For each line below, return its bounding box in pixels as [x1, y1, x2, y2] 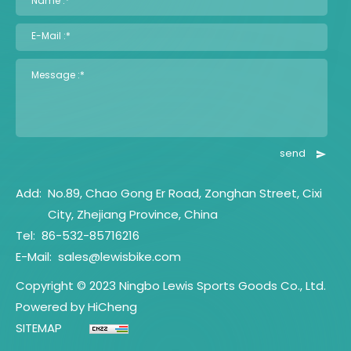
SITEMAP [16, 319, 62, 339]
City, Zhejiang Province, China [48, 205, 218, 226]
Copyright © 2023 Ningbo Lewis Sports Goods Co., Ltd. [16, 277, 326, 297]
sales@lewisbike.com [58, 248, 181, 268]
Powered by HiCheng [16, 298, 137, 318]
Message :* [31, 67, 85, 84]
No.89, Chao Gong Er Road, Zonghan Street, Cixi [48, 184, 322, 204]
